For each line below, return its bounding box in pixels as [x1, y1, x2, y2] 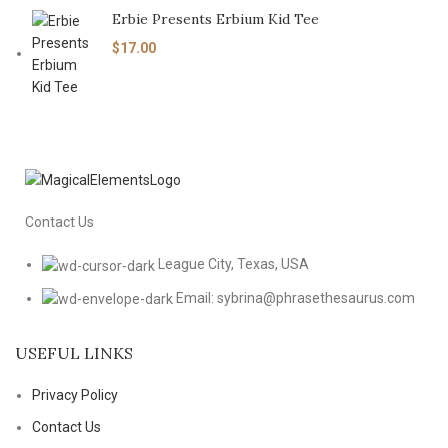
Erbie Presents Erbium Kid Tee [112, 10, 319, 28]
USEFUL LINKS [15, 342, 133, 363]
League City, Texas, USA [158, 256, 309, 273]
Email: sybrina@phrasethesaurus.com [176, 289, 415, 306]
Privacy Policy [32, 386, 118, 403]
